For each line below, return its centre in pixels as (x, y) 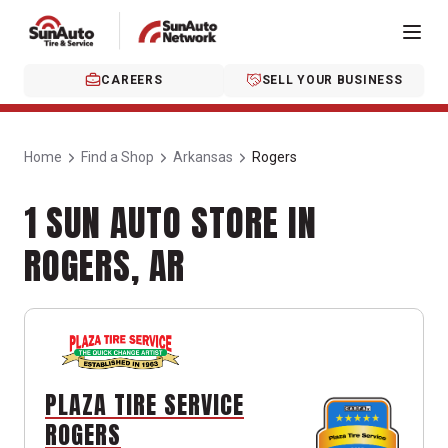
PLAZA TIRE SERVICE (144, 405)
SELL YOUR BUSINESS (332, 80)
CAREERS (132, 80)
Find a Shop (117, 157)
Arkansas (203, 157)
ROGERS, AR (104, 266)
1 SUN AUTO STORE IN (170, 223)
